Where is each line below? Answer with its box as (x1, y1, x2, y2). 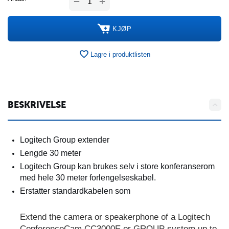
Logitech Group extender (20, 135, 109, 144)
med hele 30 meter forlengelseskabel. (20, 173, 156, 182)
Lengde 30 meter (20, 149, 81, 157)
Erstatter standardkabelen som (20, 187, 130, 195)
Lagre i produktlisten (90, 50, 150, 58)
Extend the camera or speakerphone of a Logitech (20, 212, 210, 222)
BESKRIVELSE (8, 99, 66, 110)
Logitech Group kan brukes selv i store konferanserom (20, 162, 215, 171)
